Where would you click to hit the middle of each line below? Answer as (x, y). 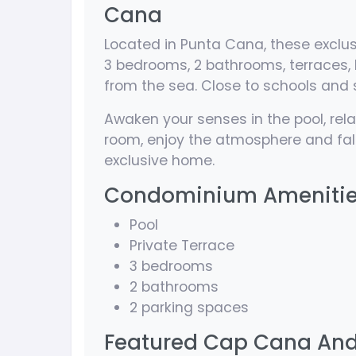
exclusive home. (159, 161)
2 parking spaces (189, 308)
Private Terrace (182, 246)
